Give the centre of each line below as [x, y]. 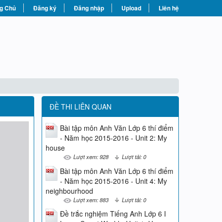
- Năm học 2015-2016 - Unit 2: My [113, 138]
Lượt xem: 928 [91, 157]
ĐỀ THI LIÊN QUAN [80, 107]
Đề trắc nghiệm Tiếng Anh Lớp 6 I [113, 214]
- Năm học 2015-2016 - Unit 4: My [113, 181]
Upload [131, 8]
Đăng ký [45, 8]
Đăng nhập [89, 8]
